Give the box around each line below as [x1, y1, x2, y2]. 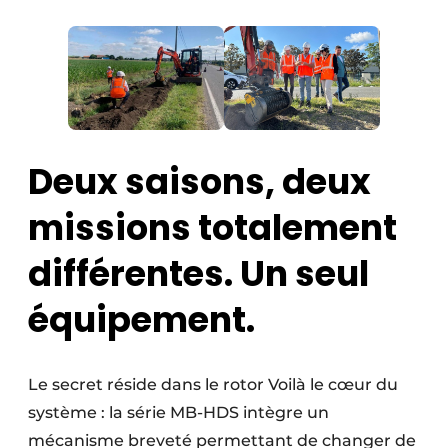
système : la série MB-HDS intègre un [28, 403, 329, 423]
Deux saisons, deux [28, 157, 371, 207]
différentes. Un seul [28, 249, 369, 299]
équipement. [28, 295, 255, 345]
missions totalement [28, 203, 397, 253]
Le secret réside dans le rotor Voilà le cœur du [28, 375, 398, 395]
